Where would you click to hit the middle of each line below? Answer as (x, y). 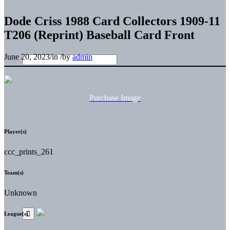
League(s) (16, 213)
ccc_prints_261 (29, 151)
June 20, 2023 (27, 56)
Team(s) (14, 172)
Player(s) (15, 131)
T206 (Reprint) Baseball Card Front (99, 35)
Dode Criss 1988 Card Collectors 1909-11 (112, 21)
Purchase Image (115, 98)
